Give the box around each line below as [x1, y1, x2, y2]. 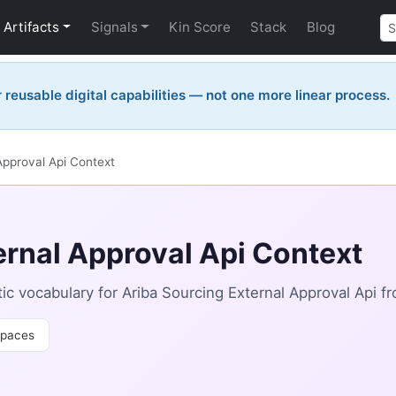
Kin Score [168, 19, 231, 35]
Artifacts [4, 19, 60, 35]
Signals [90, 19, 138, 35]
